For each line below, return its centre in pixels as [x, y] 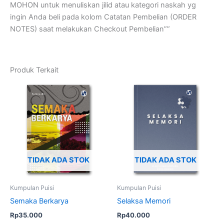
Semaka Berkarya [39, 201]
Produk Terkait [34, 70]
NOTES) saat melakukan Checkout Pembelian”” [90, 29]
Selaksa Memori [144, 201]
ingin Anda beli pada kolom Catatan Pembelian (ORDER [103, 17]
